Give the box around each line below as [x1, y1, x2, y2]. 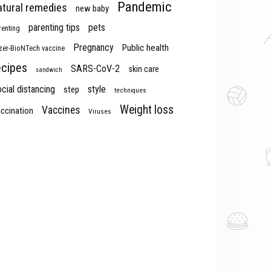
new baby [76, 3, 109, 14]
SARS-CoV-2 [71, 63, 120, 74]
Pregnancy [73, 42, 114, 53]
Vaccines [42, 104, 80, 116]
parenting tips [28, 22, 80, 33]
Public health [122, 42, 169, 53]
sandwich [36, 66, 62, 74]
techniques [114, 87, 146, 94]
